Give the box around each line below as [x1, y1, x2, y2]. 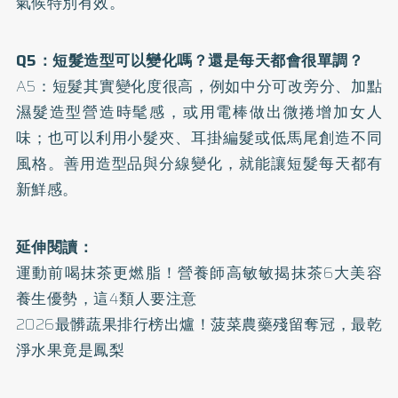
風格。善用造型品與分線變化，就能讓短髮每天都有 [15, 152, 383, 175]
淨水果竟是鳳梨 [15, 338, 125, 362]
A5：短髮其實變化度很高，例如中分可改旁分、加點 [15, 75, 383, 98]
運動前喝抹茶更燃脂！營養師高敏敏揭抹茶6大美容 [15, 261, 383, 284]
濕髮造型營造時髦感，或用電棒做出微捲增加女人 [15, 100, 383, 123]
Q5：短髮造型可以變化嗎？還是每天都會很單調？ [15, 49, 364, 72]
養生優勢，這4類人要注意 [15, 287, 197, 310]
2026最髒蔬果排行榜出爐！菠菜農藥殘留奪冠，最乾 [15, 313, 383, 336]
